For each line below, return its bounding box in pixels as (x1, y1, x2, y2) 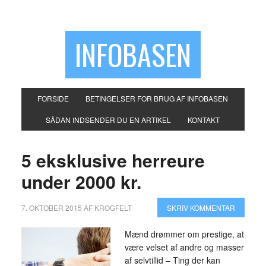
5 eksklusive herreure (21, 147, 205, 173)
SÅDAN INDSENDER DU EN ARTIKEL (46, 115, 172, 125)
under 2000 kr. (21, 169, 141, 194)
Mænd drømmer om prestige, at (124, 228, 244, 240)
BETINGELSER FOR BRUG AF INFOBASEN (85, 93, 229, 103)
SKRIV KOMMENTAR (167, 202, 236, 213)
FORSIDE (37, 93, 69, 103)
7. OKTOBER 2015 (21, 202, 82, 213)
